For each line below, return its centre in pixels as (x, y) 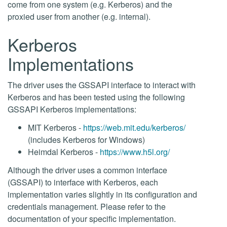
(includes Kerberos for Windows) (86, 140)
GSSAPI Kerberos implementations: (72, 109)
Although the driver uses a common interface (87, 170)
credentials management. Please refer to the (87, 206)
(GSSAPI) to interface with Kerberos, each (83, 182)
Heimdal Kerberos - (64, 152)
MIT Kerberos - (55, 127)
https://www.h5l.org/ (135, 152)
